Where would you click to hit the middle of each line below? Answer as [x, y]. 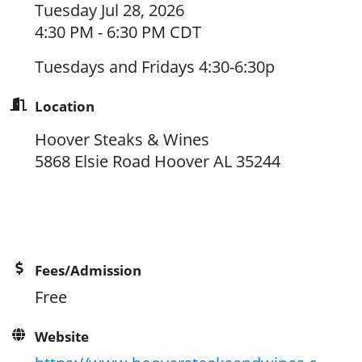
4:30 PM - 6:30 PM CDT [118, 32]
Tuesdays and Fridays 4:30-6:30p [155, 67]
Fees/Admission [88, 271]
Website [62, 337]
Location [65, 107]
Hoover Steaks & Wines [122, 140]
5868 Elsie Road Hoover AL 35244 [158, 162]
